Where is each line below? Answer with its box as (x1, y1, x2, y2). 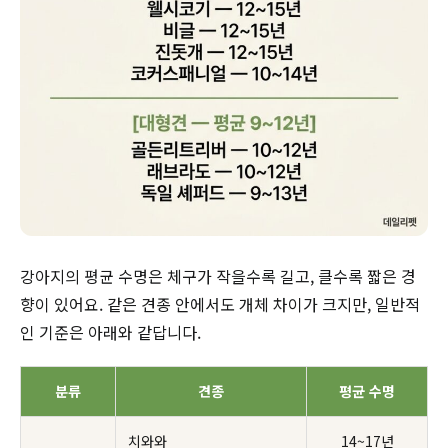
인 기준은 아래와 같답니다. (20, 320, 201, 345)
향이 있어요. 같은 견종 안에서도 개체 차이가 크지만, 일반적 (20, 292, 420, 317)
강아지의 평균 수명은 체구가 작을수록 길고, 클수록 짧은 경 (20, 264, 416, 289)
